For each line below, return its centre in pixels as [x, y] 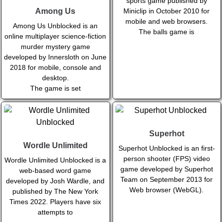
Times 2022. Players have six [55, 202]
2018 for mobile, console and [55, 68]
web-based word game [55, 171]
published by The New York [55, 192]
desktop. [55, 78]
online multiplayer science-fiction [55, 36]
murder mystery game [55, 47]
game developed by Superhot [166, 169]
